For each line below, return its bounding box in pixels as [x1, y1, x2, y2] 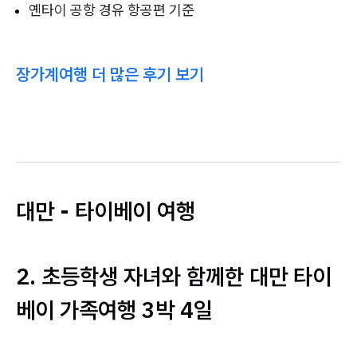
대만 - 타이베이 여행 [16, 196, 195, 226]
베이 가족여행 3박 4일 [16, 295, 213, 324]
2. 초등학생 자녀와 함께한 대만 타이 [16, 261, 331, 291]
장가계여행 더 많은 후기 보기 [16, 63, 204, 85]
